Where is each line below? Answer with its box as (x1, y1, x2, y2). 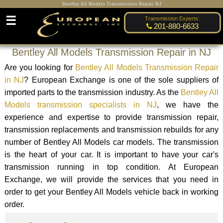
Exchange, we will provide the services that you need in (4, 175, 219, 184)
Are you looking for (4, 63, 75, 72)
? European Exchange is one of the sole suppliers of (24, 75, 219, 84)
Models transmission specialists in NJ (4, 100, 157, 109)
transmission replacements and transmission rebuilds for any (4, 125, 219, 134)
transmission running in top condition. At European (4, 162, 219, 171)
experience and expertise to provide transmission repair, (4, 112, 219, 121)
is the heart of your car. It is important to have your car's (4, 150, 219, 159)
